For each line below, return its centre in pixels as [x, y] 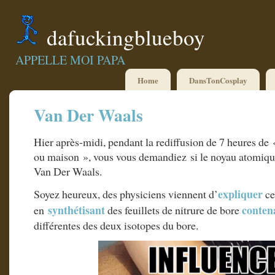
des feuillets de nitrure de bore [173, 210]
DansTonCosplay [218, 80]
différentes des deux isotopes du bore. [116, 226]
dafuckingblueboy [126, 37]
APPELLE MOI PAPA [70, 60]
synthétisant [76, 210]
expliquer [240, 194]
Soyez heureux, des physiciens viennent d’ [126, 194]
